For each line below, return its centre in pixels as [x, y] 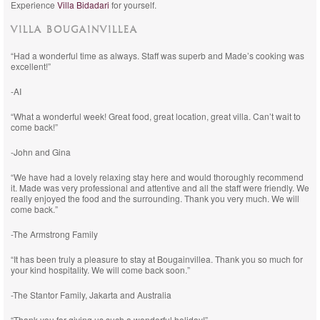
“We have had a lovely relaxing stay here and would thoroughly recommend [157, 177]
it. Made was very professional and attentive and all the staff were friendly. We [160, 187]
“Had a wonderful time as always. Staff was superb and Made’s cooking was [157, 55]
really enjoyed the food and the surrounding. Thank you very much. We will [155, 198]
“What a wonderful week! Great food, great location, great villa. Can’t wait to [156, 116]
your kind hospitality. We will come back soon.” [100, 270]
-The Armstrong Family [54, 234]
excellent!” [31, 66]
